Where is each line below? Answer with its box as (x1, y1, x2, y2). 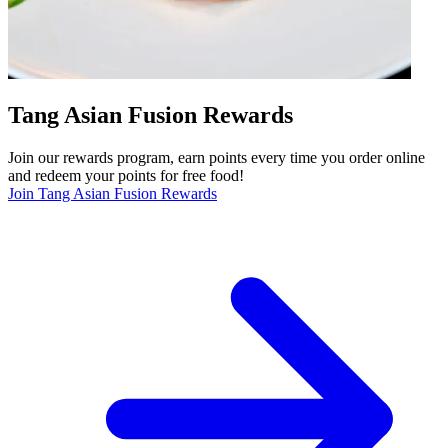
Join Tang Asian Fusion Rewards (8, 185, 217, 203)
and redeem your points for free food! (8, 167, 244, 185)
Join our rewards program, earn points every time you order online (8, 149, 425, 167)
